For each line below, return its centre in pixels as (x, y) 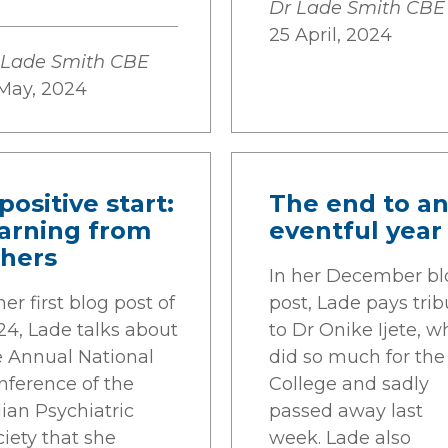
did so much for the (357, 357)
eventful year (355, 230)
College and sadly (349, 384)
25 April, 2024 (330, 35)
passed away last (346, 411)
